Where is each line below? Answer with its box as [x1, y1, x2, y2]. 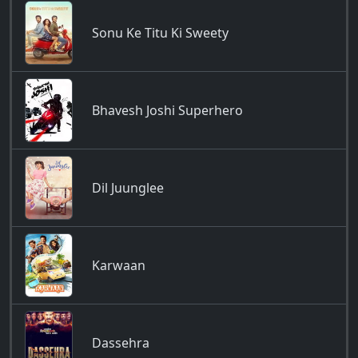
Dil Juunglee [92, 179, 164, 197]
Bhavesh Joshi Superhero [92, 101, 243, 119]
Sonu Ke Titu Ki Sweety [92, 24, 229, 42]
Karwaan [92, 257, 145, 274]
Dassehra [92, 334, 149, 352]
